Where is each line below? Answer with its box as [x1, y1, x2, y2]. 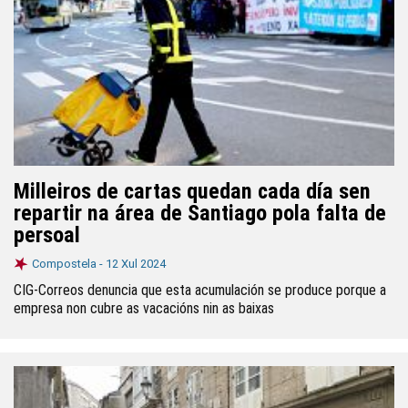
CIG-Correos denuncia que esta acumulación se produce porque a [14, 281, 386, 299]
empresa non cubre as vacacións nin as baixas [14, 300, 274, 317]
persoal [14, 222, 80, 248]
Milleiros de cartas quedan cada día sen [14, 178, 371, 204]
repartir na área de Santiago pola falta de [14, 200, 386, 226]
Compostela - [32, 257, 106, 270]
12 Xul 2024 [106, 257, 166, 270]
